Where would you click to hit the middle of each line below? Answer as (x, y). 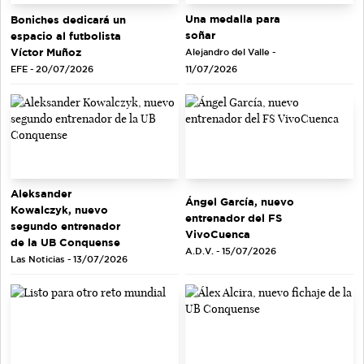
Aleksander (41, 193)
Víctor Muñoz (46, 52)
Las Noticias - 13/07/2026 (69, 259)
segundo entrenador (65, 225)
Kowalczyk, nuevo (59, 209)
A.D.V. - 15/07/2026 (231, 251)
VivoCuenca (218, 234)
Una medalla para (233, 19)
